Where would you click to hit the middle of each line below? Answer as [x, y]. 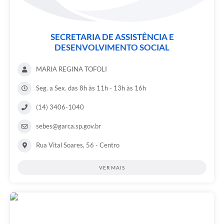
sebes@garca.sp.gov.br [68, 126]
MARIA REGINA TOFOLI [71, 69]
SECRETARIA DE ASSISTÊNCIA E [112, 37]
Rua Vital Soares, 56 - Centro [78, 145]
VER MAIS [112, 168]
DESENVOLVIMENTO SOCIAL [112, 47]
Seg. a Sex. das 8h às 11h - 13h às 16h [91, 88]
